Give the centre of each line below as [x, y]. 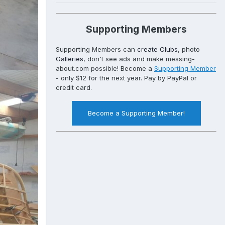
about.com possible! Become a [105, 69]
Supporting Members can [96, 49]
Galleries [70, 59]
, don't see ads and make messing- [139, 59]
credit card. [74, 88]
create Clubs [157, 49]
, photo [189, 49]
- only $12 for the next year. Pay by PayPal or [126, 78]
